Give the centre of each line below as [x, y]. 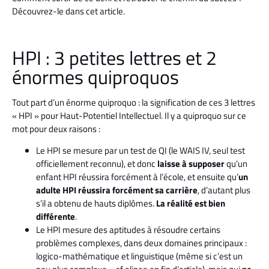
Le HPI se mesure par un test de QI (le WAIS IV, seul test [141, 151]
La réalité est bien [191, 204]
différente [56, 217]
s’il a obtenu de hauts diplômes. [96, 204]
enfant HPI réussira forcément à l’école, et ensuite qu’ [137, 177]
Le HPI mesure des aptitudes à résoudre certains [128, 230]
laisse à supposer [191, 164]
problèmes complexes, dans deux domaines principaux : [141, 243]
